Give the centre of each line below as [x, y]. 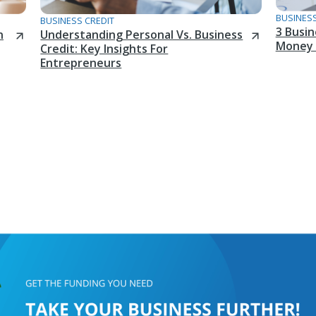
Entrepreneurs [81, 63]
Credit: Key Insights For [104, 49]
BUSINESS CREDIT [78, 21]
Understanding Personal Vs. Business [142, 35]
